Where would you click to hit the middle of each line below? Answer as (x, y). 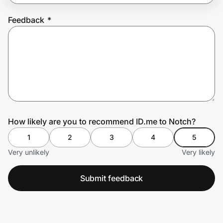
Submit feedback (111, 178)
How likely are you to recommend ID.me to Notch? (102, 121)
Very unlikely (29, 152)
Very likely (198, 152)
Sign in (92, 68)
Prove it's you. (46, 40)
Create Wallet (38, 68)
